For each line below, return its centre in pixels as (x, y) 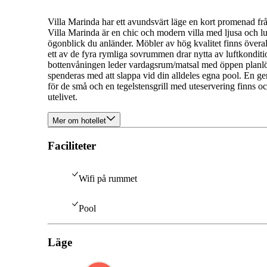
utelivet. (63, 97)
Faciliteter (72, 146)
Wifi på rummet (108, 178)
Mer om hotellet (79, 121)
